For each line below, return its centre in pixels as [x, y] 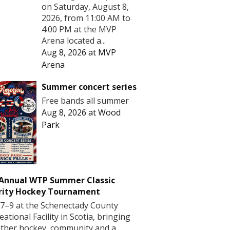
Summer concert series [89, 87]
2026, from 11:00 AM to [86, 18]
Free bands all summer [85, 100]
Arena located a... [74, 40]
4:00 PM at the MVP [79, 29]
